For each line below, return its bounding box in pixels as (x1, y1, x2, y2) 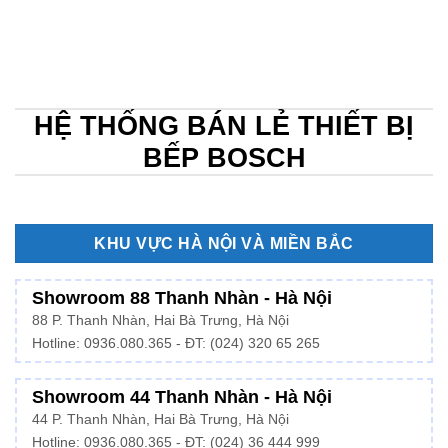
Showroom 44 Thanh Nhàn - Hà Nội (32, 386, 332, 407)
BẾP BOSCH (142, 142, 306, 173)
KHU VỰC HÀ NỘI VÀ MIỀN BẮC (94, 235, 354, 253)
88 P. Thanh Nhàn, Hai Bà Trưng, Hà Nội (32, 312, 289, 328)
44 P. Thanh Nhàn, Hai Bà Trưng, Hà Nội (32, 411, 289, 427)
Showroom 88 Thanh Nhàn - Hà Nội (32, 287, 332, 308)
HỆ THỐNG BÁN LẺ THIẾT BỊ (34, 110, 414, 141)
